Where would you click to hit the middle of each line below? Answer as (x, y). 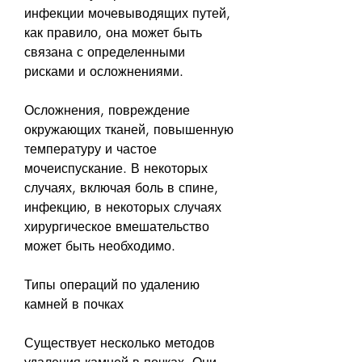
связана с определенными (105, 52)
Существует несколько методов (120, 343)
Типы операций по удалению (112, 284)
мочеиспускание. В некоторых (116, 168)
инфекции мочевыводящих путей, (127, 13)
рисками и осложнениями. (104, 71)
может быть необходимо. (100, 246)
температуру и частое (90, 149)
